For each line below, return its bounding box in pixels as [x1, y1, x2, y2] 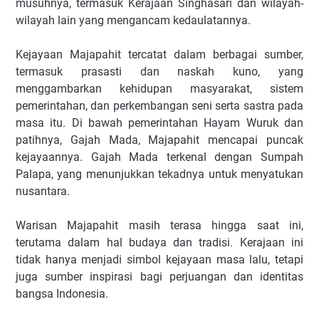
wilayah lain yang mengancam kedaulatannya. [16, 13, 251, 27]
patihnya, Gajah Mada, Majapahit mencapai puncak [16, 132, 303, 147]
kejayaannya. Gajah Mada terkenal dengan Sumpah [16, 150, 303, 164]
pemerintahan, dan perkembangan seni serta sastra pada [16, 98, 303, 113]
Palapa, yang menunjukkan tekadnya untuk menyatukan [16, 167, 303, 181]
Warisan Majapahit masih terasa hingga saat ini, [16, 218, 303, 232]
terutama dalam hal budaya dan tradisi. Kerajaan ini [16, 235, 303, 249]
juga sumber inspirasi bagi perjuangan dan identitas [16, 269, 303, 283]
